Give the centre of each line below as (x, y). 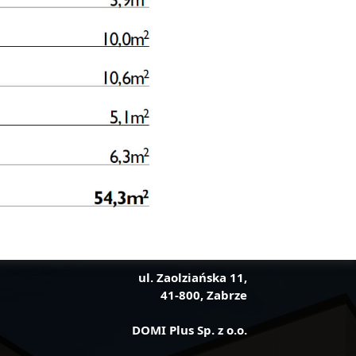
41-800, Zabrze (203, 295)
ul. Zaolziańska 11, (192, 277)
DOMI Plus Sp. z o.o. (189, 330)
